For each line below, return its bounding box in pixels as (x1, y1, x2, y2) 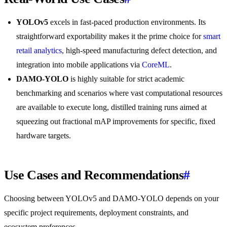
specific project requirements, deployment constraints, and (4, 208, 188, 217)
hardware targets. (16, 131, 71, 140)
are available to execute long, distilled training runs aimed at (16, 103, 207, 112)
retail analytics (16, 46, 62, 55)
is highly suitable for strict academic (68, 74, 184, 84)
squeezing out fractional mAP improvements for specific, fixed (16, 117, 215, 126)
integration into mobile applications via (16, 60, 142, 69)
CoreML (142, 60, 170, 69)
